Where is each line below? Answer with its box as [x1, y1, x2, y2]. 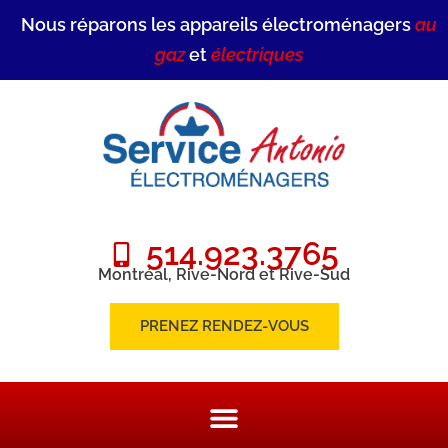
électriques [210, 44, 304, 65]
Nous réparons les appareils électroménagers [21, 14, 415, 35]
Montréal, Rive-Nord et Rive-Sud [98, 264, 350, 284]
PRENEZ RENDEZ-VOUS [139, 316, 309, 335]
